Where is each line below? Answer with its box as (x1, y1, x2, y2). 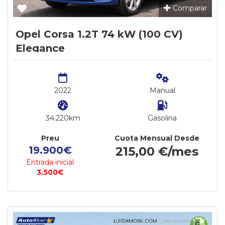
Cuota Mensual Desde (115, 134, 200, 143)
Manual (149, 86, 175, 95)
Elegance (16, 42, 65, 54)
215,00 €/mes (116, 144, 199, 159)
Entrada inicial (26, 158, 74, 167)
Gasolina (148, 114, 177, 123)
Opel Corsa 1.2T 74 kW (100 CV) (16, 28, 183, 40)
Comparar (171, 4, 207, 13)
